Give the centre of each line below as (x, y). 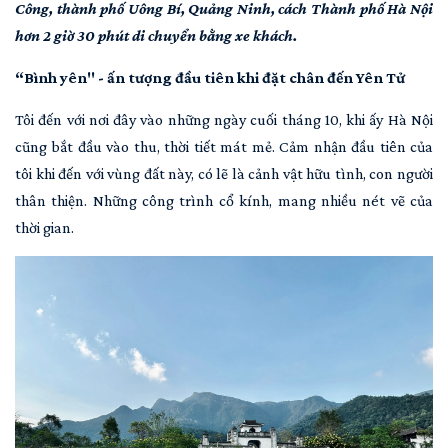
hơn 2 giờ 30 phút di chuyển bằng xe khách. (156, 35)
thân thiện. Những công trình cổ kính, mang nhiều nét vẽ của (224, 200)
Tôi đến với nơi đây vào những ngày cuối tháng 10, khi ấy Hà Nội (224, 119)
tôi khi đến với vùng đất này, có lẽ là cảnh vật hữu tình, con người (224, 173)
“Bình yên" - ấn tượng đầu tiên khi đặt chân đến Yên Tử (210, 77)
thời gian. (46, 227)
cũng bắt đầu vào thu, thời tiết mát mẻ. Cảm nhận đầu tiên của (224, 146)
